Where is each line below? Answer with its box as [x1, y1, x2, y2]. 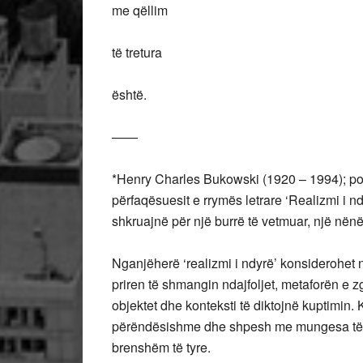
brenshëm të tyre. [112, 338, 211, 357]
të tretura [112, 43, 162, 62]
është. [112, 85, 147, 104]
